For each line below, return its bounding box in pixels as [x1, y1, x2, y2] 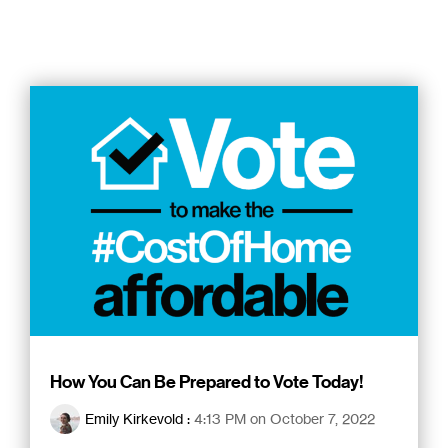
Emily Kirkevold [85, 409, 183, 427]
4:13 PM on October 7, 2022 [194, 409, 375, 427]
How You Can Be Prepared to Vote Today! [50, 370, 364, 393]
